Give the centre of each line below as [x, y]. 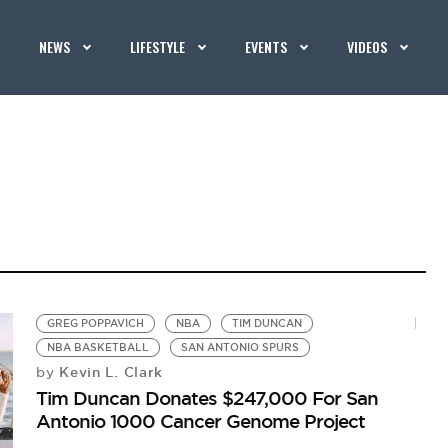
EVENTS [266, 46]
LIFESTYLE [158, 46]
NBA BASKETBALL [98, 347]
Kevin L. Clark [109, 372]
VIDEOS [367, 46]
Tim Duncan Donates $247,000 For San [207, 398]
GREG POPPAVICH [96, 323]
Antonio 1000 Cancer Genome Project [201, 421]
